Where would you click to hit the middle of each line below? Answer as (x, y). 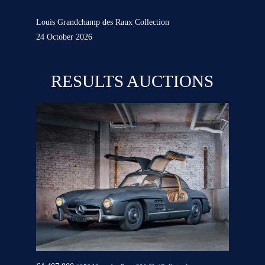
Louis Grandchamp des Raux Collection (102, 22)
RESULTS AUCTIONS (132, 81)
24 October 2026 (64, 37)
